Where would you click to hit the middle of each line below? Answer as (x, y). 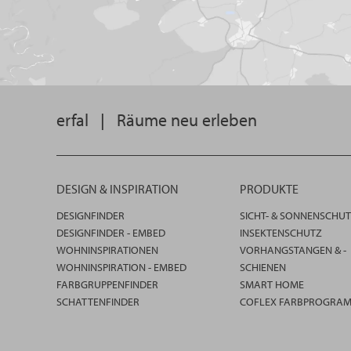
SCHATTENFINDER (98, 302)
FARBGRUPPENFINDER (107, 285)
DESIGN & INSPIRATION (118, 189)
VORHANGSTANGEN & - (293, 250)
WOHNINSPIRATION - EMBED (121, 268)
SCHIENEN (263, 268)
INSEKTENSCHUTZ (281, 233)
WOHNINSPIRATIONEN (107, 250)
